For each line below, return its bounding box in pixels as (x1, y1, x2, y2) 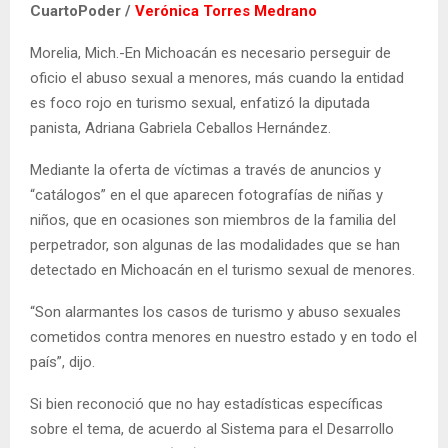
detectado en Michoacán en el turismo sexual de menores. (30, 260, 415, 279)
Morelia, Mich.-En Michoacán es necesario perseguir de (30, 43, 391, 62)
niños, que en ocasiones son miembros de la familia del (30, 210, 396, 229)
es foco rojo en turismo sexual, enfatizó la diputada (30, 93, 370, 112)
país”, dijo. (30, 352, 95, 371)
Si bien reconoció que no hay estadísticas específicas (30, 394, 383, 413)
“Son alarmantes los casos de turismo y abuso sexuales (30, 302, 401, 321)
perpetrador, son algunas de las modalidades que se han (30, 235, 400, 254)
